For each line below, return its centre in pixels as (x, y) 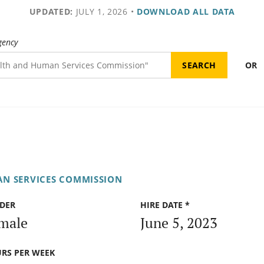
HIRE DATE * (165, 205)
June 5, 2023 (179, 222)
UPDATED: (51, 11)
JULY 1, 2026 (100, 11)
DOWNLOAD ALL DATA (186, 11)
